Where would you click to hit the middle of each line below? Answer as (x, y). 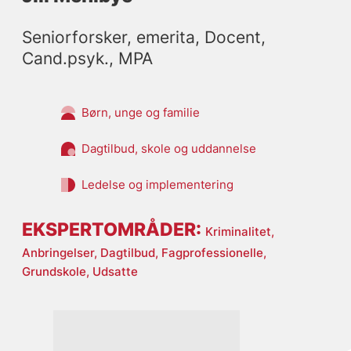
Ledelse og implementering (157, 184)
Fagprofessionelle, (213, 253)
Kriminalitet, (239, 232)
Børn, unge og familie (140, 112)
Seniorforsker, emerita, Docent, (143, 38)
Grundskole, (57, 272)
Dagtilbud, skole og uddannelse (168, 148)
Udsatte (115, 272)
